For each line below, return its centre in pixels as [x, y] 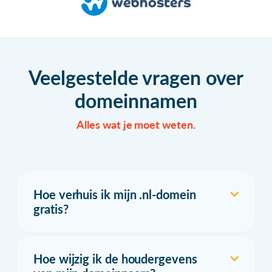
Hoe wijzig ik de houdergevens [115, 258]
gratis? [51, 209]
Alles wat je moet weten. [136, 124]
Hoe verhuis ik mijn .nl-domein [115, 194]
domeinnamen [136, 100]
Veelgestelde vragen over [136, 77]
